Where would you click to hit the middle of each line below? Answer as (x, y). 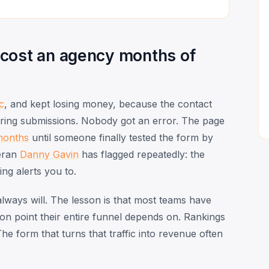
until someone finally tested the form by (121, 137)
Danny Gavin (49, 154)
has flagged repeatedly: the (142, 154)
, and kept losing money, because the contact (108, 104)
